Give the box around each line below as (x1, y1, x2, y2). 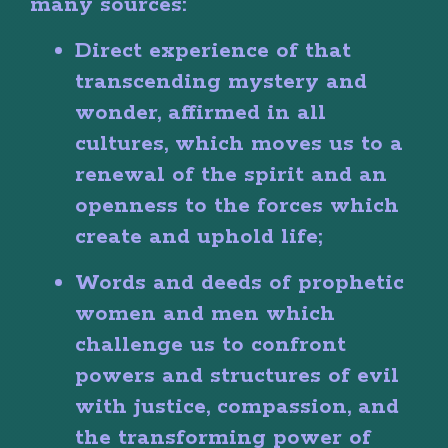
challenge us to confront (75, 330, 346, 359)
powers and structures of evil (75, 361, 399, 390)
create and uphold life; (75, 222, 323, 251)
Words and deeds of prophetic (75, 268, 404, 297)
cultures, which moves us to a (75, 129, 403, 158)
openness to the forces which (75, 191, 399, 220)
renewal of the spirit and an (75, 160, 387, 189)
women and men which (75, 299, 335, 328)
